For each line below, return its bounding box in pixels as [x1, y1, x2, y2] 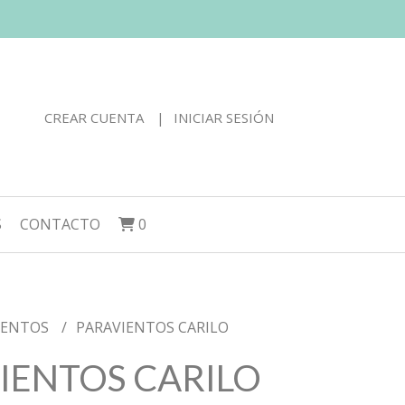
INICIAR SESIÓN [174, 108, 274, 127]
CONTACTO [20, 214, 100, 234]
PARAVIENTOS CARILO [75, 317, 229, 337]
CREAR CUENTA [44, 108, 144, 127]
